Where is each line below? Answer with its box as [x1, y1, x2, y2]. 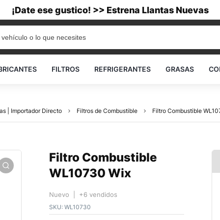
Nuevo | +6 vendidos [49, 191, 117, 198]
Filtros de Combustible [77, 107, 137, 114]
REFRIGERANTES [94, 65, 151, 73]
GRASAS [165, 65, 194, 73]
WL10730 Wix [49, 166, 131, 180]
